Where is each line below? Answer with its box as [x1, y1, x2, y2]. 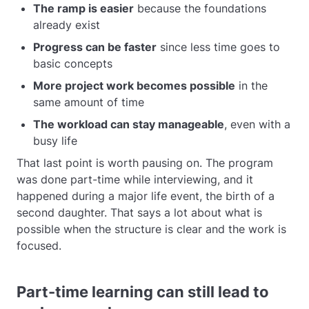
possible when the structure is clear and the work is [17, 222, 286, 236]
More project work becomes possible [33, 79, 235, 92]
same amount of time [33, 95, 144, 109]
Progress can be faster [33, 40, 157, 54]
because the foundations [134, 1, 266, 15]
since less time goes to [157, 40, 280, 54]
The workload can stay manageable [33, 117, 224, 131]
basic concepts [33, 57, 112, 70]
